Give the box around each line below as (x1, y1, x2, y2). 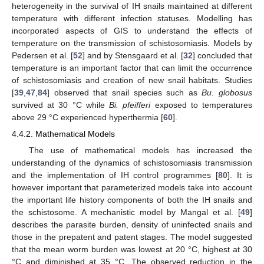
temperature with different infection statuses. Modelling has (12, 14, 252, 24)
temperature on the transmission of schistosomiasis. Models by (12, 38, 252, 48)
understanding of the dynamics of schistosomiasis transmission (12, 157, 252, 167)
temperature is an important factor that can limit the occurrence (12, 63, 252, 73)
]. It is (227, 170, 253, 180)
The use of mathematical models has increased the (28, 145, 252, 155)
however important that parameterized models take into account (12, 182, 252, 192)
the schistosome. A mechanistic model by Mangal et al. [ (12, 207, 240, 217)
